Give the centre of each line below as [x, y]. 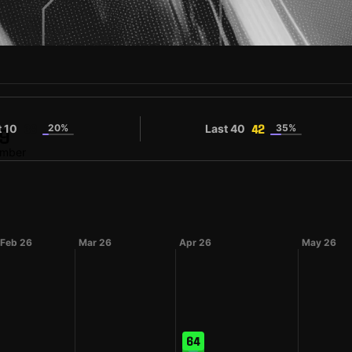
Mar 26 [95, 242]
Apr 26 [195, 242]
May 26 [319, 242]
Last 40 [225, 128]
